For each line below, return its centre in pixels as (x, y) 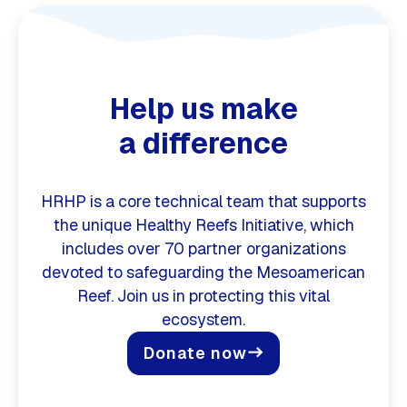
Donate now (195, 353)
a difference (203, 143)
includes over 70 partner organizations (203, 248)
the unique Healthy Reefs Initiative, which (203, 224)
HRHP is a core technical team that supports (203, 201)
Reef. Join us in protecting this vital (203, 295)
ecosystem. (203, 319)
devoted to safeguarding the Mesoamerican (203, 272)
